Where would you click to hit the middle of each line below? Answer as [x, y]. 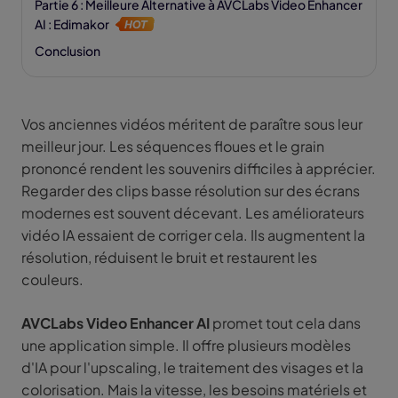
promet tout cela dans [285, 323]
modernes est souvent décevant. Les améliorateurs [193, 213]
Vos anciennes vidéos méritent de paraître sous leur [192, 124]
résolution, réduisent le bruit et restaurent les [169, 258]
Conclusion [68, 51]
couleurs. [52, 280]
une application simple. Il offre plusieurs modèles [186, 346]
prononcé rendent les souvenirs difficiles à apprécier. [199, 169]
